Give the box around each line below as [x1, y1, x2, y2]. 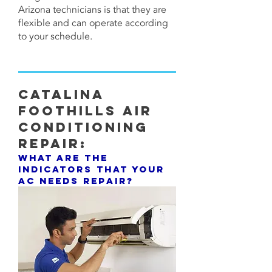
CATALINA [18, 86, 104, 103]
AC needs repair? [18, 175, 134, 186]
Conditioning [18, 119, 148, 135]
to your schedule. [18, 30, 92, 43]
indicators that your [18, 163, 165, 175]
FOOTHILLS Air [18, 103, 152, 119]
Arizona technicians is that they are [18, 3, 166, 16]
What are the [18, 152, 108, 163]
